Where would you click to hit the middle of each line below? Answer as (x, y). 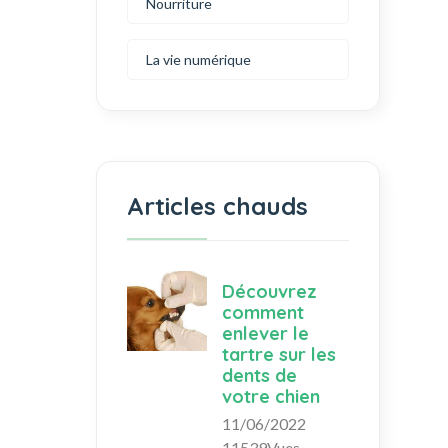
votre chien (271, 396)
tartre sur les (279, 354)
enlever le (265, 333)
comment (263, 312)
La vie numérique (198, 59)
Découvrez (269, 291)
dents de (259, 375)
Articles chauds (217, 205)
